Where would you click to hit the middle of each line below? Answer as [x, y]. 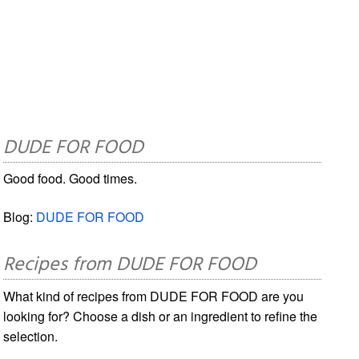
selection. [31, 336]
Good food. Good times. [71, 178]
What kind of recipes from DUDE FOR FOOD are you [154, 296]
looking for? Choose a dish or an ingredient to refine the [161, 316]
